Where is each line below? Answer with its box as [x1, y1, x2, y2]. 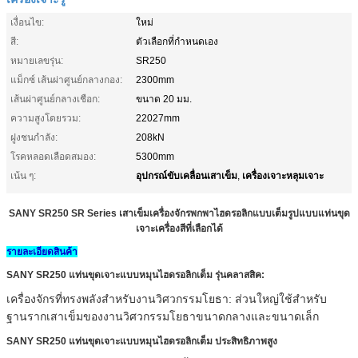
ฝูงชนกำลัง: [10, 131, 58, 143]
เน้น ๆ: [10, 169, 36, 181]
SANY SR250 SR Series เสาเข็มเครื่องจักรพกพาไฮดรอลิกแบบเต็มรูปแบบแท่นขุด [8, 207, 350, 219]
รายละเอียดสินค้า [6, 245, 78, 257]
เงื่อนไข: [10, 16, 44, 28]
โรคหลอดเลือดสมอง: [10, 150, 96, 162]
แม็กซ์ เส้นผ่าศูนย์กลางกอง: [10, 74, 122, 86]
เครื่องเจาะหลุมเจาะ [242, 167, 324, 182]
